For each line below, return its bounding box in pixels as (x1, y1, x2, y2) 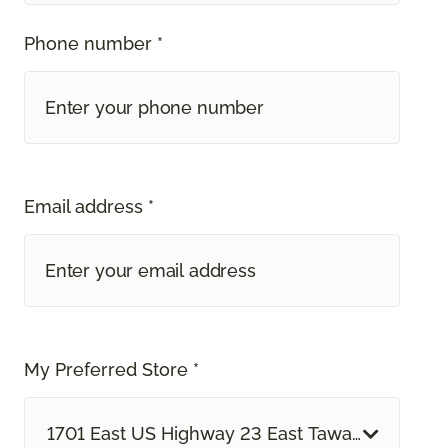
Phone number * (24, 33, 163, 55)
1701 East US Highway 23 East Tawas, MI (47, 423, 391, 445)
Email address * (24, 196, 154, 218)
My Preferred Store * (24, 359, 199, 381)
